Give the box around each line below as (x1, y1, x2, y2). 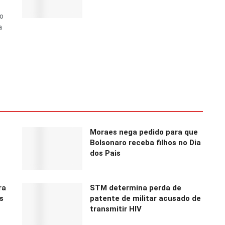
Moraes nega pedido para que (90, 128, 198, 137)
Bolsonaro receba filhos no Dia (90, 138, 201, 148)
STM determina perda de (90, 183, 181, 192)
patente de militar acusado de (90, 193, 201, 203)
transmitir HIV (90, 204, 142, 213)
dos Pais (90, 149, 121, 158)
